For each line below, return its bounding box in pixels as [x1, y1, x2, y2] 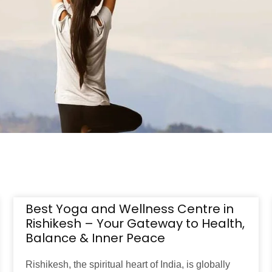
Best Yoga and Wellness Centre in [25, 200, 234, 218]
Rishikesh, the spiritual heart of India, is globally [25, 259, 231, 270]
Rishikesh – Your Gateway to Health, [25, 215, 245, 233]
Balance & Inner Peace [25, 229, 166, 247]
